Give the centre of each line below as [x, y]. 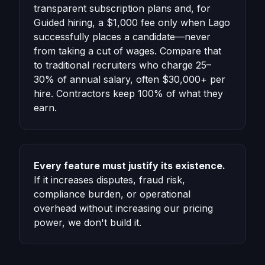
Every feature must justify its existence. [130, 166]
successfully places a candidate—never [122, 37]
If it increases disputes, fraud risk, [109, 180]
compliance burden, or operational [112, 194]
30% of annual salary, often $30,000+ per [130, 79]
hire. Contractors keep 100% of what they [128, 93]
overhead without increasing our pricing [123, 208]
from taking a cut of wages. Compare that [127, 51]
